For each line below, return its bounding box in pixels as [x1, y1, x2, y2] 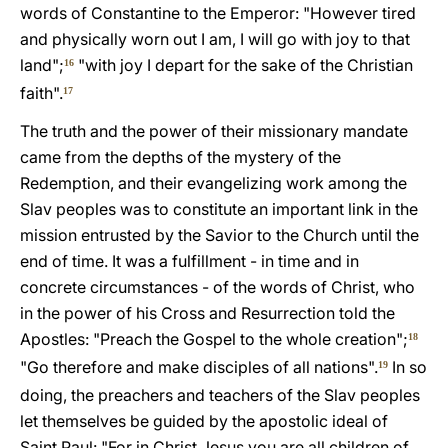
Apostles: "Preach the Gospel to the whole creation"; [20, 329, 408, 349]
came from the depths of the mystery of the [20, 147, 341, 167]
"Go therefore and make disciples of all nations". [20, 357, 378, 377]
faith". [20, 83, 63, 103]
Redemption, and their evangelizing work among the [20, 173, 407, 193]
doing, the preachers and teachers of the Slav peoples [20, 385, 420, 405]
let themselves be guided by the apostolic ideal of [20, 411, 388, 431]
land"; [20, 55, 64, 75]
